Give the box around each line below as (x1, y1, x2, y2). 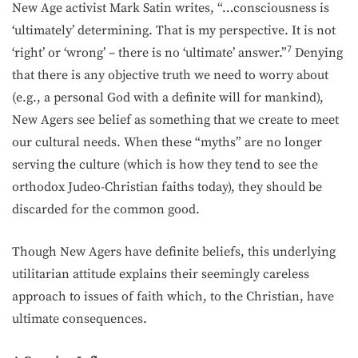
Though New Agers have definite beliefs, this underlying (12, 244, 336, 260)
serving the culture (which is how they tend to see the (12, 157, 318, 173)
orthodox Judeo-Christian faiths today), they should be (12, 179, 322, 195)
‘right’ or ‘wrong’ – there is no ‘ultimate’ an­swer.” (12, 45, 287, 61)
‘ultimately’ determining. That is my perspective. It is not (12, 22, 336, 38)
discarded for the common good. (12, 201, 200, 217)
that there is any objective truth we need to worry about (12, 67, 328, 83)
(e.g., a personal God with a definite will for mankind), (12, 89, 324, 105)
